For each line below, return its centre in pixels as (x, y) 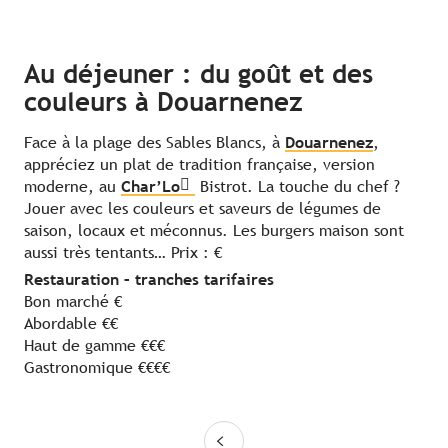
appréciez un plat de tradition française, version (199, 165)
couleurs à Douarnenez (163, 102)
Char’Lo (150, 187)
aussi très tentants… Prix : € (123, 253)
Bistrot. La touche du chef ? (297, 187)
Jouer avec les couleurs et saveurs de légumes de (202, 209)
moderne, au (72, 187)
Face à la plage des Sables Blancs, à (154, 143)
